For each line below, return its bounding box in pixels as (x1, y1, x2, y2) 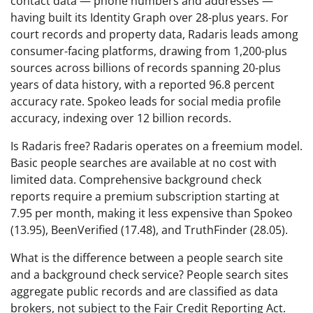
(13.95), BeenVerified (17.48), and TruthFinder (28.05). (10, 221, 288, 238)
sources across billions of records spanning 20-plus (10, 59, 281, 75)
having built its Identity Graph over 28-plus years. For (10, 9, 289, 25)
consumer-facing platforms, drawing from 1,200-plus (10, 43, 287, 59)
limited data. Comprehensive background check (10, 171, 261, 187)
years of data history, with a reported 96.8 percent (10, 76, 275, 92)
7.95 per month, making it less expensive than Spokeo (10, 205, 293, 221)
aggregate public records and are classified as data (10, 283, 278, 299)
